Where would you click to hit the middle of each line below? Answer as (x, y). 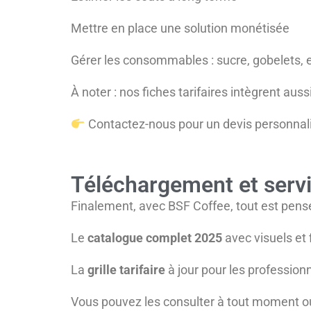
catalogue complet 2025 (155, 238)
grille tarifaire (126, 270)
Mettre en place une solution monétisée (180, 28)
